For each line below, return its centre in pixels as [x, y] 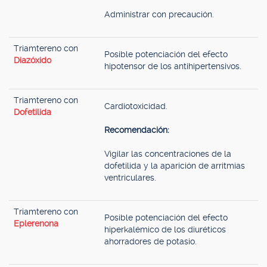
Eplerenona [36, 223]
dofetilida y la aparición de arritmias [175, 166]
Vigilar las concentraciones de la [168, 154]
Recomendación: [137, 130]
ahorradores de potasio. [150, 241]
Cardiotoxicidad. [136, 106]
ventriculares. [130, 178]
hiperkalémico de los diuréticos [165, 229]
